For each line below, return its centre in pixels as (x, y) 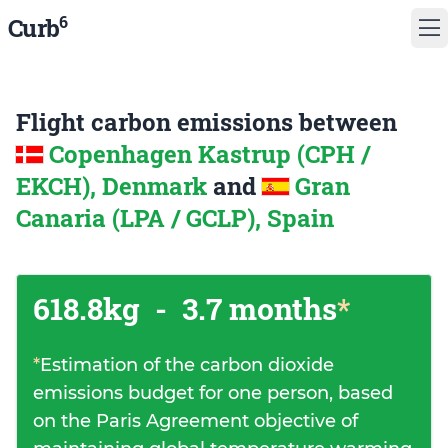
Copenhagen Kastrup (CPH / (209, 154)
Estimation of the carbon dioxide (187, 365)
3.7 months (256, 308)
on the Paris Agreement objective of (195, 421)
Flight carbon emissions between (206, 122)
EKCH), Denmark (114, 186)
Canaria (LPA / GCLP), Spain (175, 218)
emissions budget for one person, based (213, 393)
